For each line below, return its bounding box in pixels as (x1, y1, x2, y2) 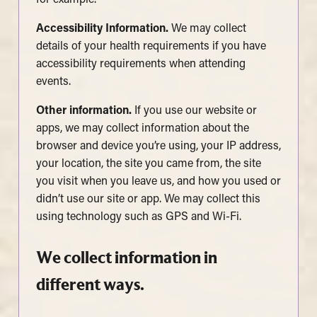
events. (35, 76, 71, 88)
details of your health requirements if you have (35, 40, 266, 52)
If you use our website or (134, 105, 257, 117)
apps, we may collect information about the (35, 122, 249, 134)
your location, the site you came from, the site (35, 158, 261, 170)
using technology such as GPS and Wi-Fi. (35, 211, 241, 223)
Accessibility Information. (35, 23, 171, 35)
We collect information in (35, 246, 217, 267)
